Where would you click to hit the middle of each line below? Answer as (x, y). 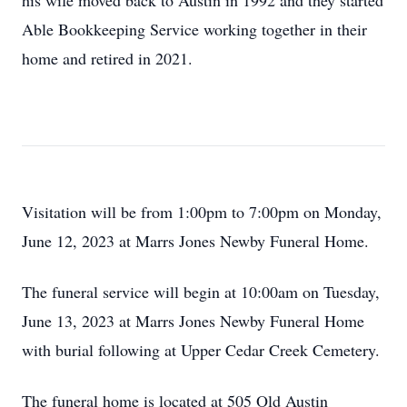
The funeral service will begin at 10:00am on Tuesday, (201, 292)
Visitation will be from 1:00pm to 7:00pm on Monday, (202, 212)
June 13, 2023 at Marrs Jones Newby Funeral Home (193, 321)
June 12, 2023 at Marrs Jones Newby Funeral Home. (195, 241)
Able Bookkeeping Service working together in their (194, 29)
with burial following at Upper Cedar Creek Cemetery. (201, 350)
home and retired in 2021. (110, 58)
